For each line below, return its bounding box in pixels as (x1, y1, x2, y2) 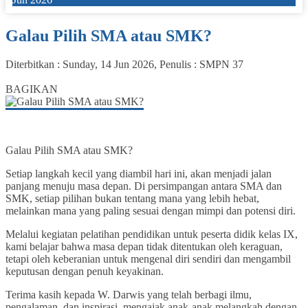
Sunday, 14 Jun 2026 (63, 58, 154, 71)
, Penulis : (154, 58, 199, 71)
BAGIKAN (5, 83, 58, 96)
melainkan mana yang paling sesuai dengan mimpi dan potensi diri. (5, 205, 296, 217)
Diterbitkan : (5, 58, 63, 71)
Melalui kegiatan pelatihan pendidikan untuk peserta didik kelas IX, (5, 228, 298, 241)
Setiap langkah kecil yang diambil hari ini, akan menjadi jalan (5, 168, 272, 180)
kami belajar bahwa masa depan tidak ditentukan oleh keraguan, (5, 241, 283, 253)
